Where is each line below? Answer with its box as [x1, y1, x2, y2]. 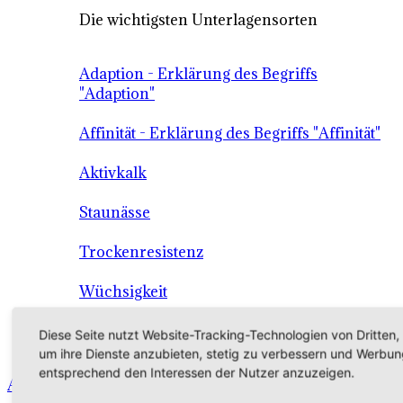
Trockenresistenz [79, 242, 203, 262]
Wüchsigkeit [79, 282, 167, 301]
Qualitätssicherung [79, 341, 216, 361]
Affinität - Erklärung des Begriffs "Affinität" [79, 123, 381, 143]
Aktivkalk [79, 163, 147, 183]
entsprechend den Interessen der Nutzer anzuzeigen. [38, 364, 354, 381]
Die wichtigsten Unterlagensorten [79, 10, 318, 30]
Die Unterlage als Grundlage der [79, 321, 309, 341]
